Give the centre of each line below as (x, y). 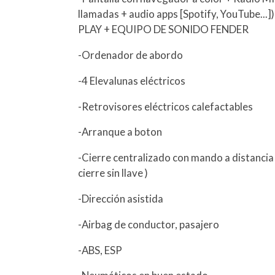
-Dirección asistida (121, 198)
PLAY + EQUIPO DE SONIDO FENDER (164, 29)
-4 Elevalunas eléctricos (132, 80)
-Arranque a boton (120, 132)
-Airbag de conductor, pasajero (149, 224)
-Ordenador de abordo (131, 55)
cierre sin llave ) (113, 173)
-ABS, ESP (100, 250)
